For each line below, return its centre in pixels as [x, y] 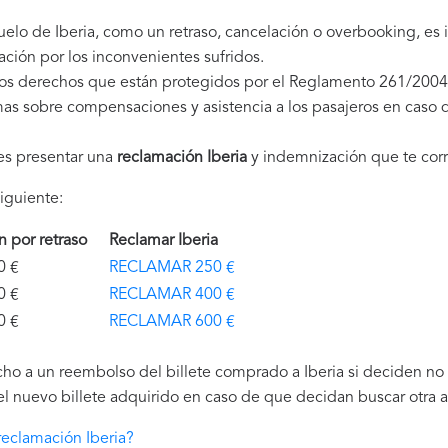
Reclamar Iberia [167, 241]
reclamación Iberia [182, 158]
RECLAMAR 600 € [172, 322]
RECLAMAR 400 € [172, 295]
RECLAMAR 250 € [172, 268]
